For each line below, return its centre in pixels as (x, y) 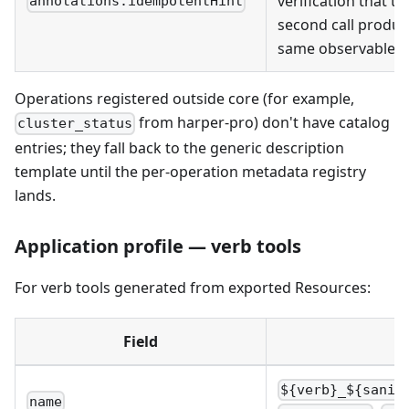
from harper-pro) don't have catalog (263, 123)
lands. (35, 195)
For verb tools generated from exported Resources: (193, 287)
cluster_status (75, 124)
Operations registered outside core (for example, (184, 99)
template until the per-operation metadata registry (190, 171)
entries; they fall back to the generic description (179, 147)
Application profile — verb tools (158, 246)
